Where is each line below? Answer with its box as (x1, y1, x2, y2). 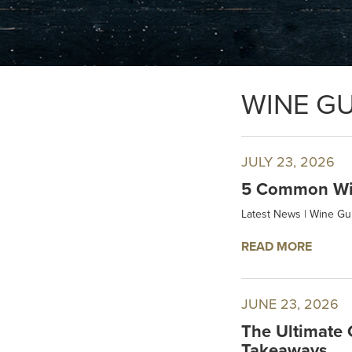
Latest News (241, 207, 301, 222)
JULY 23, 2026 (241, 153, 335, 171)
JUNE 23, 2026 (241, 295, 339, 313)
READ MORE (241, 239, 312, 255)
